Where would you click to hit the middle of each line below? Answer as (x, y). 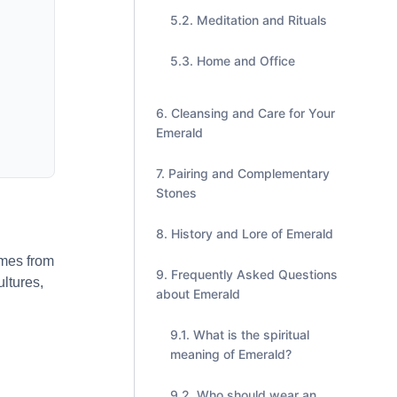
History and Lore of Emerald (252, 234)
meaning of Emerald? (231, 354)
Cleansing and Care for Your (253, 113)
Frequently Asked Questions (254, 274)
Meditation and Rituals (262, 20)
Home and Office (246, 61)
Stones (176, 193)
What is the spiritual (251, 335)
